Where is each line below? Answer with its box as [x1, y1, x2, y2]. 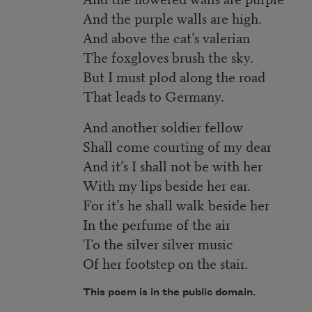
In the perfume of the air [83, 214, 231, 235]
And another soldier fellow [83, 116, 244, 137]
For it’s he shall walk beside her [83, 194, 270, 215]
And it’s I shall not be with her [83, 155, 263, 176]
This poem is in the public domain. [83, 287, 256, 299]
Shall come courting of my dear [83, 136, 272, 157]
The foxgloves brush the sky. [83, 47, 254, 68]
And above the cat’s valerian [83, 27, 251, 48]
